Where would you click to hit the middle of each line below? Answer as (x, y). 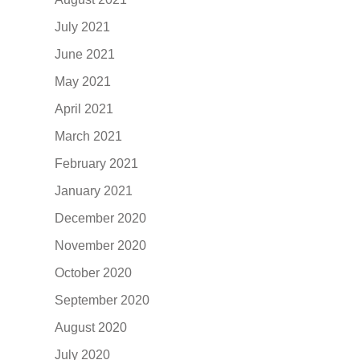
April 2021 (84, 108)
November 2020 (101, 245)
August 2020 (91, 327)
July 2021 (83, 27)
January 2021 (94, 190)
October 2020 (94, 272)
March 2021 (89, 136)
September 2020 (102, 300)
